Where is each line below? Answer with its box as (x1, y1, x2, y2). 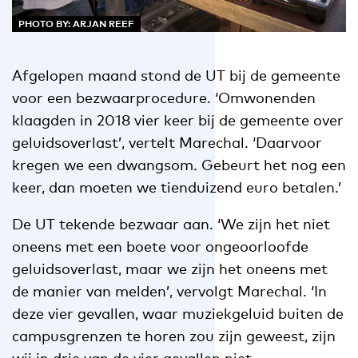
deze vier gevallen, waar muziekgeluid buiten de (12, 304, 344, 322)
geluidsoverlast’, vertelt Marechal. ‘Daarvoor (12, 133, 322, 151)
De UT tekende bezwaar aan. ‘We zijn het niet (12, 214, 330, 233)
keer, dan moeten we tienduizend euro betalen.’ (12, 177, 341, 196)
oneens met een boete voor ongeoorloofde (12, 237, 308, 255)
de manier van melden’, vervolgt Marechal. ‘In (12, 281, 327, 300)
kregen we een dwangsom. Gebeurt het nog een (12, 155, 346, 173)
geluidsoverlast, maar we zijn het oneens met (12, 259, 328, 277)
